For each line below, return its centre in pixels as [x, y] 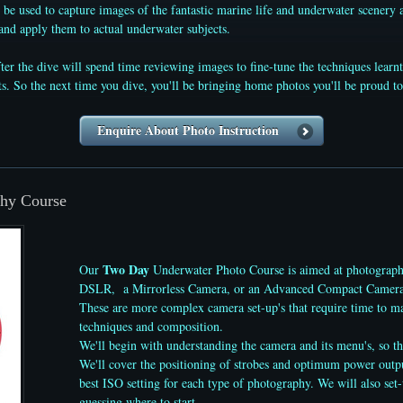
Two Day [124, 270]
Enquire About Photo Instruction [188, 130]
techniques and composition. [151, 327]
